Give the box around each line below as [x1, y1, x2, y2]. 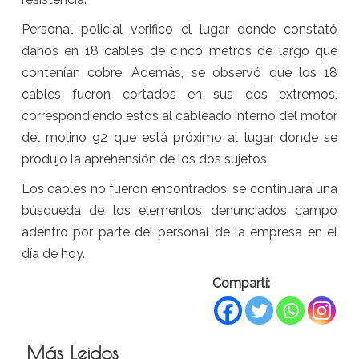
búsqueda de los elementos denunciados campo [21, 202, 338, 218]
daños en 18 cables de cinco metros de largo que [21, 42, 338, 58]
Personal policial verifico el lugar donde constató [21, 21, 338, 37]
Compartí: [212, 275, 271, 291]
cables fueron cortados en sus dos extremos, [21, 86, 338, 102]
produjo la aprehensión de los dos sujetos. [21, 151, 269, 167]
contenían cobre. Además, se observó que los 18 [21, 64, 338, 80]
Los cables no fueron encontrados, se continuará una [21, 180, 338, 196]
